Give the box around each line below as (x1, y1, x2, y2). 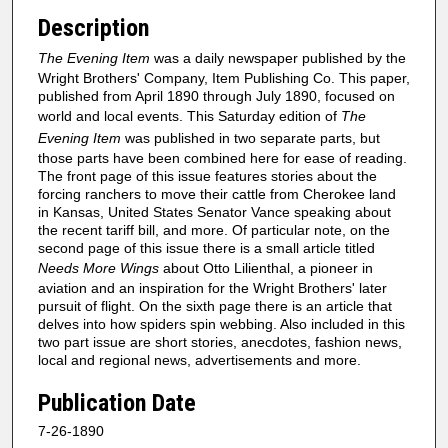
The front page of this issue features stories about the (38, 167, 377, 184)
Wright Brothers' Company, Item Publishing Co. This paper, (38, 69, 410, 86)
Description (38, 13, 149, 42)
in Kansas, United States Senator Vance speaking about (38, 203, 391, 220)
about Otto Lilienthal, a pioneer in (159, 259, 373, 276)
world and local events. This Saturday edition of (38, 107, 341, 124)
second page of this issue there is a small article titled (38, 239, 375, 256)
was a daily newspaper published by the (150, 49, 406, 66)
